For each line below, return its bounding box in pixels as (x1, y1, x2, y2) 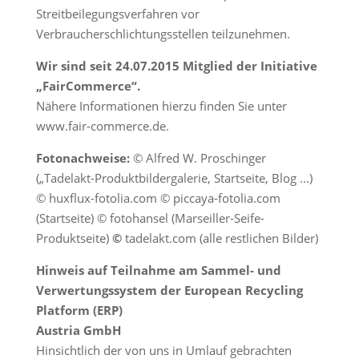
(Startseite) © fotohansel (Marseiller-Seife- (35, 210, 264, 226)
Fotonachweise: (35, 150, 133, 166)
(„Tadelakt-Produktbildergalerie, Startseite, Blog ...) (35, 170, 313, 186)
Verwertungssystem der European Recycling (35, 282, 303, 298)
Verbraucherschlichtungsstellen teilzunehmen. (35, 26, 290, 42)
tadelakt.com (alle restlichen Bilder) (124, 230, 318, 246)
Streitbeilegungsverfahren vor (35, 6, 200, 22)
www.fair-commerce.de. (35, 118, 169, 134)
